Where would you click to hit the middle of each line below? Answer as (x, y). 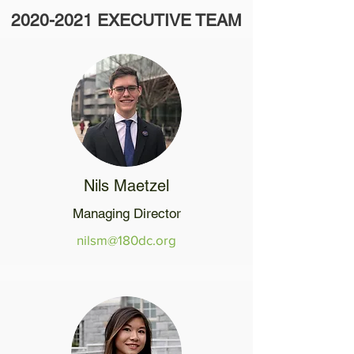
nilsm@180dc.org (126, 240)
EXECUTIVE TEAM (167, 20)
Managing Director (126, 213)
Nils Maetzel (126, 186)
